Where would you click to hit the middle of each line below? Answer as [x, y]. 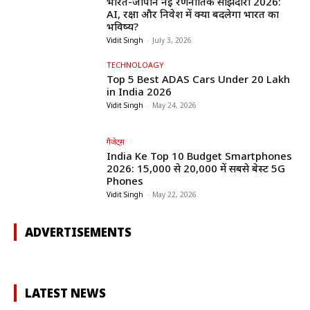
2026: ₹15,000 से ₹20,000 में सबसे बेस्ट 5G [196, 168]
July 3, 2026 [172, 40]
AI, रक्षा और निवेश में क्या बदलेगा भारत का [193, 13]
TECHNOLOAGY [136, 64]
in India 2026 [139, 91]
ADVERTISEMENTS [78, 232]
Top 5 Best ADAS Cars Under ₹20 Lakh [199, 79]
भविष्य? [123, 26]
